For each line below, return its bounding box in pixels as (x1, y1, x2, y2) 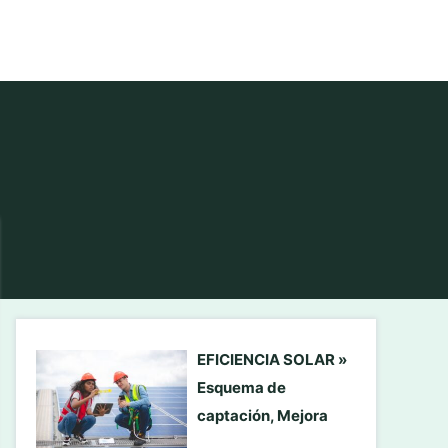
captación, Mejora (197, 406, 328, 425)
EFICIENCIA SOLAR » (197, 350, 347, 369)
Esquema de (197, 378, 286, 397)
